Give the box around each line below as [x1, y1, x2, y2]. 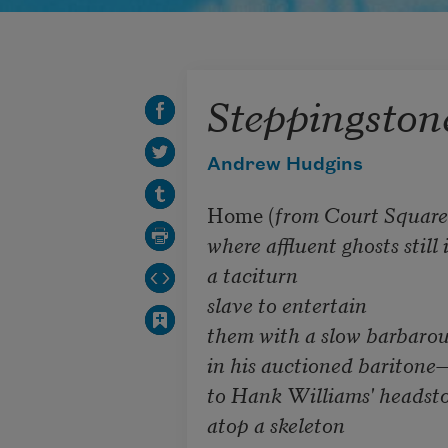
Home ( [206, 199, 275, 230]
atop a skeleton [206, 409, 350, 440]
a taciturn [206, 259, 298, 290]
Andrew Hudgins [206, 155, 363, 176]
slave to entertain [206, 289, 367, 320]
